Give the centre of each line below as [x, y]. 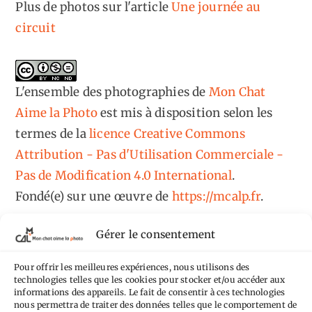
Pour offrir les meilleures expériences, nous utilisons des [132, 266]
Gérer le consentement [156, 234]
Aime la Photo [57, 112]
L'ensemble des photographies [103, 92]
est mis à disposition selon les [185, 112]
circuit [36, 28]
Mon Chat [237, 92]
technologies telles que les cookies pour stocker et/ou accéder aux [150, 279]
